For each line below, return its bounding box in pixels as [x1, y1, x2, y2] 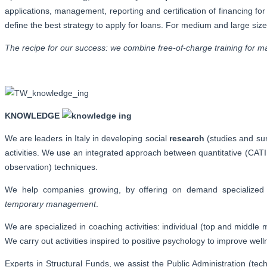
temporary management [5, 198, 96, 209]
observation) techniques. [5, 162, 98, 172]
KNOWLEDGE [5, 110, 60, 120]
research [169, 133, 204, 143]
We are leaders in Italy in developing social [5, 133, 169, 143]
